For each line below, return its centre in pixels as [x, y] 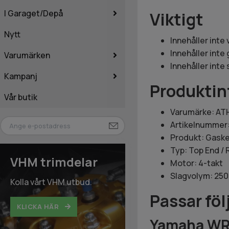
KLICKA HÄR [39, 207]
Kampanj [21, 76]
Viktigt [176, 19]
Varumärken [27, 55]
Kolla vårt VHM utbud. [51, 182]
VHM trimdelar [54, 162]
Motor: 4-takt [196, 163]
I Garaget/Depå [33, 13]
